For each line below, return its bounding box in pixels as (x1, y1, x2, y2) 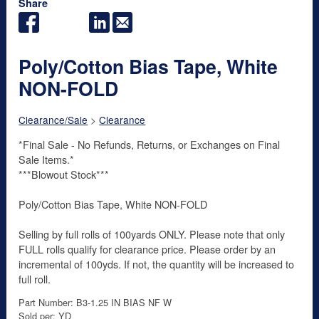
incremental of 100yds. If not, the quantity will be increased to (19, 256, 295, 271)
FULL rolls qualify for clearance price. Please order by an (19, 241, 276, 256)
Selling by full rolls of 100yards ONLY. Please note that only (19, 226, 286, 241)
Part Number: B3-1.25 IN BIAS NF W (19, 295, 172, 309)
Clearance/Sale (19, 113, 88, 127)
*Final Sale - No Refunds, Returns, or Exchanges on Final (19, 136, 281, 152)
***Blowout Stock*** (19, 166, 110, 182)
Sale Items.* (19, 151, 75, 167)
